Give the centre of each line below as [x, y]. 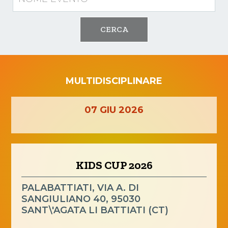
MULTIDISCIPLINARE [114, 81]
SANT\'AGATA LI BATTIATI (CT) [95, 210]
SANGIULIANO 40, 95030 [81, 199]
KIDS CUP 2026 [114, 165]
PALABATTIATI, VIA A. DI [80, 188]
